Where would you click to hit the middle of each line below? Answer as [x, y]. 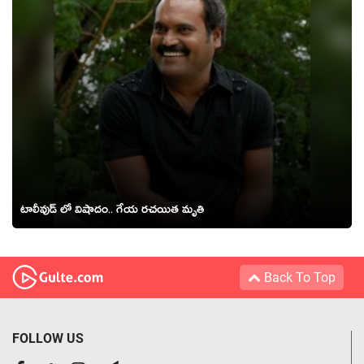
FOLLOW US [48, 338]
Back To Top [298, 277]
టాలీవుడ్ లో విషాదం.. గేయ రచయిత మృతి [112, 212]
